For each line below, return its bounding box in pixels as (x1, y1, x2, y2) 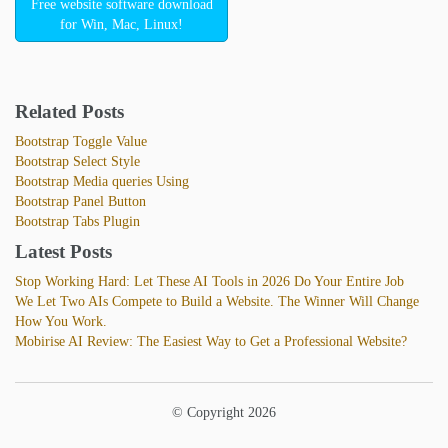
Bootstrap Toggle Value (15, 134, 147, 150)
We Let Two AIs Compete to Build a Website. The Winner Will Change (15, 294, 419, 310)
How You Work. (15, 314, 107, 330)
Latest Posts (15, 241, 112, 263)
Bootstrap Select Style (15, 154, 140, 170)
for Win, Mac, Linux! (60, 16, 184, 32)
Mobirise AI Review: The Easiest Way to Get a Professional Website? (15, 334, 407, 350)
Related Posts (15, 101, 124, 123)
